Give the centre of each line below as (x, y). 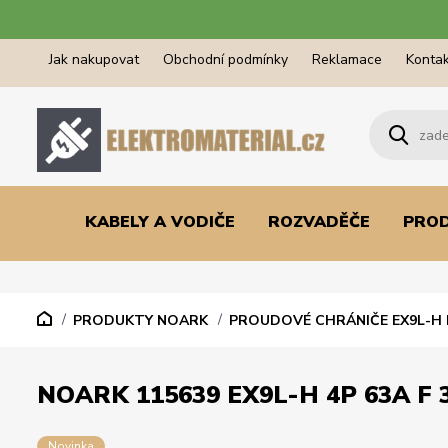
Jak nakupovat (94, 59)
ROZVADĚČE (318, 221)
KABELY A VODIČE (159, 221)
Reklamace (347, 59)
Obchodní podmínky (225, 59)
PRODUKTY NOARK (140, 320)
